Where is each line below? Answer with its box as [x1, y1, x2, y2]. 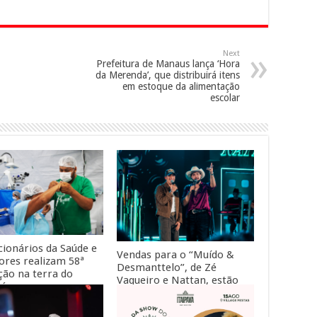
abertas [116, 287, 154, 300]
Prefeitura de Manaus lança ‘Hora [96, 57, 240, 69]
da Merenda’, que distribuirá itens [96, 69, 240, 81]
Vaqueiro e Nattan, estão [116, 274, 238, 287]
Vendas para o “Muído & [116, 248, 234, 262]
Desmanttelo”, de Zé [116, 261, 217, 275]
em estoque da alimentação [122, 80, 240, 92]
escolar [210, 91, 240, 103]
